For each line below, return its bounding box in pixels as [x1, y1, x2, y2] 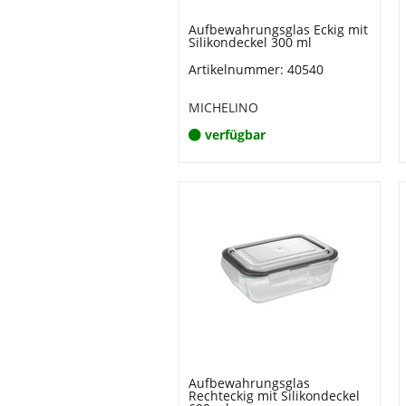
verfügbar [205, 126, 266, 143]
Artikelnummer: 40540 [188, 61, 324, 78]
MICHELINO [188, 99, 258, 116]
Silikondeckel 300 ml [188, 34, 312, 51]
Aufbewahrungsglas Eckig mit [188, 21, 368, 38]
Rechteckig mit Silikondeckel [188, 387, 360, 404]
